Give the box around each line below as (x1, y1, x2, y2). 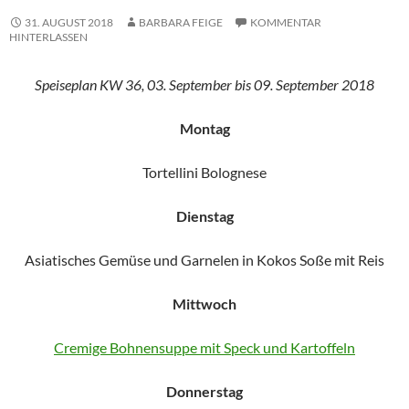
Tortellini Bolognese (142, 163, 267, 181)
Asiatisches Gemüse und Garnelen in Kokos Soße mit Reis (25, 251, 384, 268)
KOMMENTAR (250, 16, 321, 29)
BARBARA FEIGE (139, 16, 223, 29)
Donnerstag (166, 383, 243, 400)
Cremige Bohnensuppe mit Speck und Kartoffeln (54, 339, 355, 356)
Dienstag (175, 207, 234, 225)
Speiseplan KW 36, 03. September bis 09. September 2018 (35, 76, 374, 93)
